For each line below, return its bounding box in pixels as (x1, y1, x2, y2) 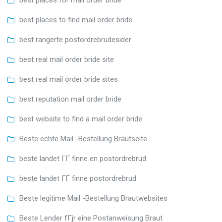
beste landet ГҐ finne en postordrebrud (19, 154, 146, 164)
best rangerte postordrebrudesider (19, 35, 131, 45)
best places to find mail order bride (19, 15, 132, 25)
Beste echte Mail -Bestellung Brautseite (19, 134, 147, 144)
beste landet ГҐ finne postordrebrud (19, 174, 136, 183)
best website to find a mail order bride (19, 114, 142, 124)
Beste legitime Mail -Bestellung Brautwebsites (19, 194, 167, 203)
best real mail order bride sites (19, 75, 118, 84)
